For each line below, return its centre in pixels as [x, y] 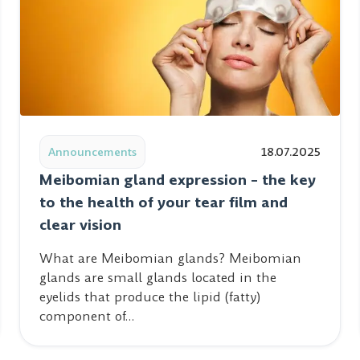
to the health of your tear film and [164, 202]
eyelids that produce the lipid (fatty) [150, 297]
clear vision [80, 225]
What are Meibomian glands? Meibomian [170, 258]
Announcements [92, 152]
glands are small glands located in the [158, 278]
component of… [87, 316]
